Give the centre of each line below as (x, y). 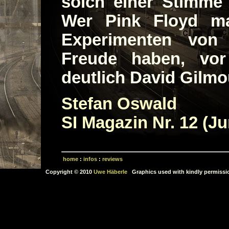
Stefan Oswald (119, 104)
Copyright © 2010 (70, 172)
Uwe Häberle (110, 172)
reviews (112, 159)
